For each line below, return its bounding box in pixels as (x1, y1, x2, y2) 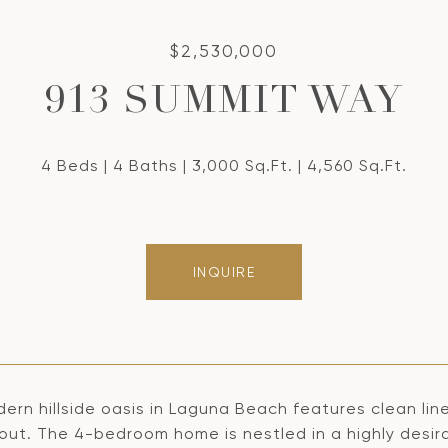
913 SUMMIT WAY (44, 84, 404, 123)
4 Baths (113, 156, 178, 175)
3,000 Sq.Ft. (192, 156, 293, 175)
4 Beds (41, 156, 99, 175)
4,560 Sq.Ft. (307, 156, 407, 175)
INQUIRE (192, 264, 256, 280)
